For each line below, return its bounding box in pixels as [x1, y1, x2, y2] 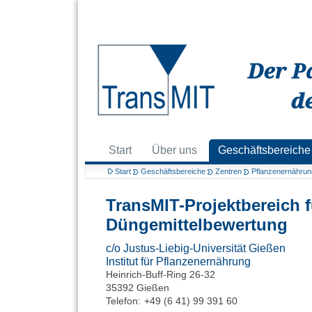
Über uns [152, 144, 198, 156]
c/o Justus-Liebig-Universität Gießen [105, 242, 286, 254]
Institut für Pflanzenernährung [105, 255, 251, 267]
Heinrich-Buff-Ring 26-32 [105, 268, 215, 280]
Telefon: [105, 295, 141, 306]
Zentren [214, 167, 242, 175]
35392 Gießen [105, 281, 169, 293]
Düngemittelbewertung [105, 215, 288, 235]
